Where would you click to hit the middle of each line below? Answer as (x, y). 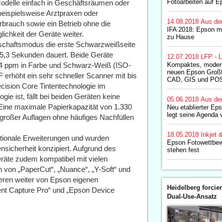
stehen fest (183, 150)
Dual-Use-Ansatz (192, 196)
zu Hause (180, 37)
